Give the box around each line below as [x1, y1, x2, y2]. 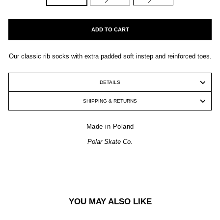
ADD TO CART [91, 27, 129, 32]
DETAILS [100, 80, 120, 85]
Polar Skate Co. [87, 138, 133, 145]
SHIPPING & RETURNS [83, 98, 137, 104]
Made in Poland [86, 123, 134, 130]
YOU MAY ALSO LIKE [68, 197, 152, 206]
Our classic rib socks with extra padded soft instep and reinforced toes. [8, 53, 212, 60]
